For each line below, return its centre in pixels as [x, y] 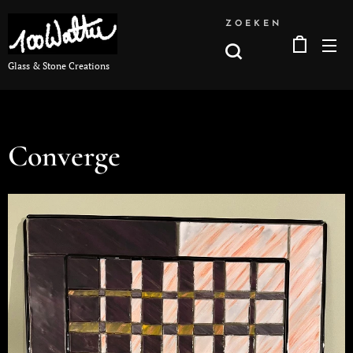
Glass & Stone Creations [59, 65]
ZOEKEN [254, 24]
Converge [64, 156]
